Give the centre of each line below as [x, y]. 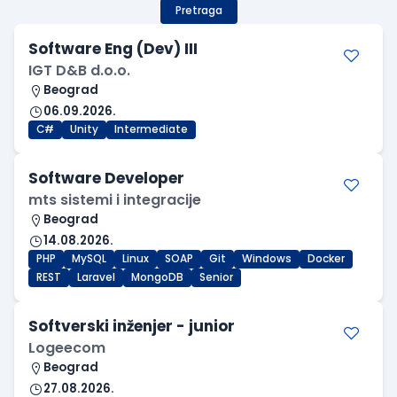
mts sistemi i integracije [115, 200]
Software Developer [106, 179]
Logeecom [67, 348]
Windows [267, 259]
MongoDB [157, 278]
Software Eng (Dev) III [113, 49]
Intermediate [151, 130]
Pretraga [198, 11]
